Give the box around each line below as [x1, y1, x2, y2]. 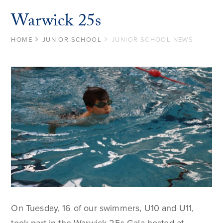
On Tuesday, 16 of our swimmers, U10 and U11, [11, 203, 194, 214]
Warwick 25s [11, 8, 102, 37]
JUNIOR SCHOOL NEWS [111, 35, 194, 44]
